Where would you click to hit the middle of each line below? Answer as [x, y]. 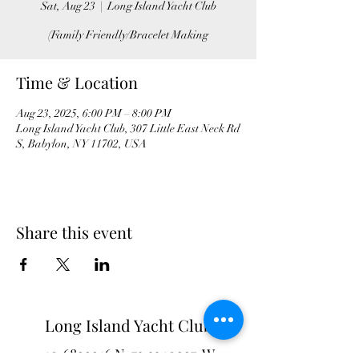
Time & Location [77, 82]
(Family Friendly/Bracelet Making [128, 35]
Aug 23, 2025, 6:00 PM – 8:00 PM [94, 113]
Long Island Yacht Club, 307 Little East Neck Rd [128, 129]
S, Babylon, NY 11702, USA [81, 144]
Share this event [74, 232]
